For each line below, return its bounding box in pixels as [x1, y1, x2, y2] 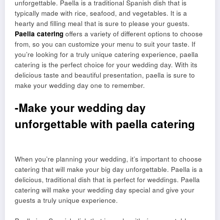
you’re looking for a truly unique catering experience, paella [15, 50, 198, 59]
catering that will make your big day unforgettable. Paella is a [15, 164, 203, 174]
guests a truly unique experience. [15, 195, 118, 205]
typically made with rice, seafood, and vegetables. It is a [15, 8, 187, 18]
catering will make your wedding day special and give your [15, 185, 194, 194]
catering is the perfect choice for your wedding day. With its [15, 60, 197, 69]
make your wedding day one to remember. [15, 81, 145, 90]
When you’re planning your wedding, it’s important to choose [15, 154, 202, 164]
